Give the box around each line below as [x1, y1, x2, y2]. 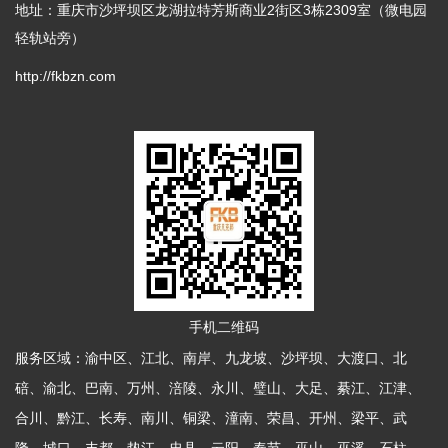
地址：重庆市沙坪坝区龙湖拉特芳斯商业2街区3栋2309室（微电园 [15, 2, 427, 19]
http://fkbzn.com [15, 68, 116, 85]
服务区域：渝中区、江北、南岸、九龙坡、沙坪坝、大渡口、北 [15, 350, 407, 367]
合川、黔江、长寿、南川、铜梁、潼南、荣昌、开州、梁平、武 [15, 410, 407, 427]
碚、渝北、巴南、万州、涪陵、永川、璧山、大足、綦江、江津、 [15, 380, 421, 397]
